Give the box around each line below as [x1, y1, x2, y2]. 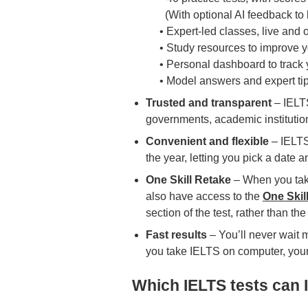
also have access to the [146, 190, 263, 203]
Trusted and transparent [146, 97, 274, 109]
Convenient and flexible [146, 135, 269, 148]
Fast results [146, 229, 207, 241]
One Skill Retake [146, 174, 231, 186]
